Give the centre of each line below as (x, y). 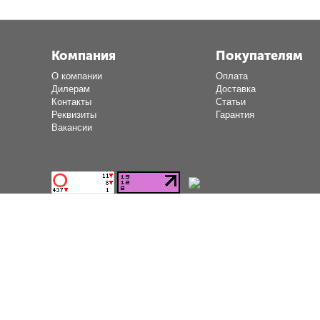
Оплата (231, 76)
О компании (77, 76)
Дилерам (71, 89)
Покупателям (259, 56)
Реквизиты (74, 115)
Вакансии (72, 127)
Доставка (235, 89)
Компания (84, 56)
